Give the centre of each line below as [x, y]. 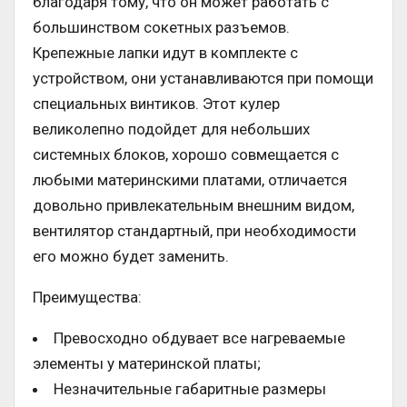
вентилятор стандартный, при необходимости [194, 231]
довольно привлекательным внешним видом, [194, 206]
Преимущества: [87, 298]
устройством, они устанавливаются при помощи [203, 79]
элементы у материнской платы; [147, 364]
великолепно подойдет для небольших [171, 129]
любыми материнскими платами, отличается [190, 180]
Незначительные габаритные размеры [190, 389]
